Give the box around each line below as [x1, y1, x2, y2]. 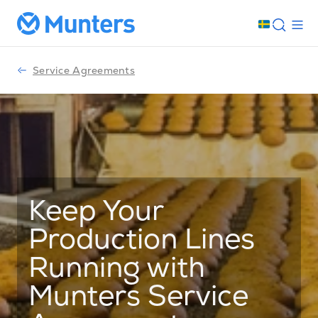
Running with [28, 256, 205, 285]
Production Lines [28, 228, 255, 257]
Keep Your [28, 199, 163, 229]
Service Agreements [33, 64, 136, 77]
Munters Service [28, 285, 248, 314]
